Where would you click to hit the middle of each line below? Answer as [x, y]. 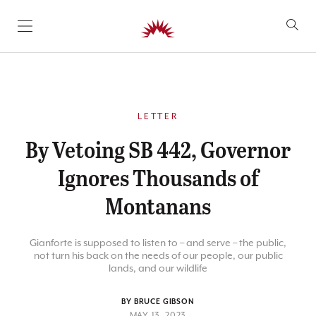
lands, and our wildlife [158, 268]
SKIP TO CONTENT [69, 32]
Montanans [158, 205]
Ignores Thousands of [158, 177]
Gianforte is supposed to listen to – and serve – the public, [158, 243]
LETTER [158, 116]
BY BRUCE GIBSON [158, 302]
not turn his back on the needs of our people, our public [158, 255]
